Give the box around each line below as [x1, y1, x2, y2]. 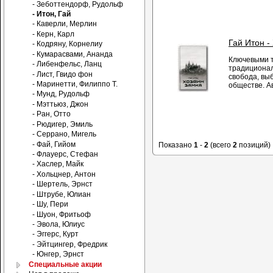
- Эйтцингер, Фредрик [32, 239, 108, 249]
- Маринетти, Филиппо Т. [32, 80, 118, 89]
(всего [208, 140, 233, 149]
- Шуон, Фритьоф [32, 210, 91, 219]
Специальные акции [28, 260, 102, 269]
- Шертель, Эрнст [32, 180, 93, 189]
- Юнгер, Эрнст [32, 250, 85, 259]
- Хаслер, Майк [32, 160, 84, 169]
